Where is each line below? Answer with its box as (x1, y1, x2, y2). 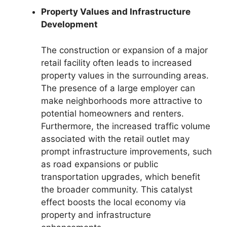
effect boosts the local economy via (41, 197, 186, 207)
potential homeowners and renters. (41, 108, 184, 119)
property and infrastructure (41, 209, 151, 220)
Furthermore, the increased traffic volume (41, 121, 210, 131)
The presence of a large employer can (41, 83, 195, 93)
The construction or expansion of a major (41, 45, 208, 55)
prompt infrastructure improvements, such (41, 146, 212, 157)
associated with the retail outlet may (41, 133, 190, 144)
